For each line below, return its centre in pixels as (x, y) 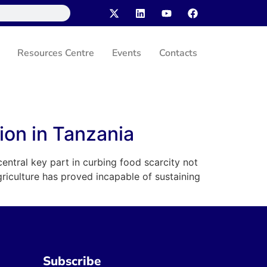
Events (127, 53)
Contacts (178, 53)
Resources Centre (56, 53)
